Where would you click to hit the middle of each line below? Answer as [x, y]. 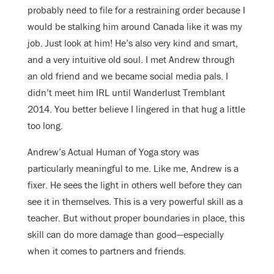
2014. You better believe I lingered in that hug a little [136, 109]
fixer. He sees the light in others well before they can [135, 185]
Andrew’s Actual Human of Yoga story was [113, 152]
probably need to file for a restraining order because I [136, 10]
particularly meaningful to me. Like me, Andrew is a [133, 168]
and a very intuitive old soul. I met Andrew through [131, 60]
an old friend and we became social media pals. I [128, 76]
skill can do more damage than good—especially [126, 235]
